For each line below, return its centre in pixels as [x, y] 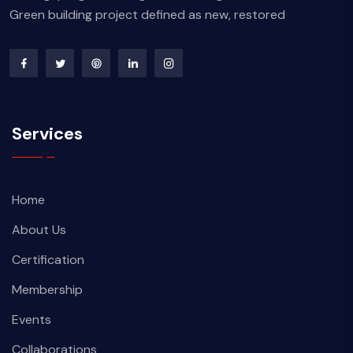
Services [47, 134]
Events [32, 320]
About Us [39, 230]
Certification [48, 260]
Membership [47, 290]
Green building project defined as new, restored [147, 15]
